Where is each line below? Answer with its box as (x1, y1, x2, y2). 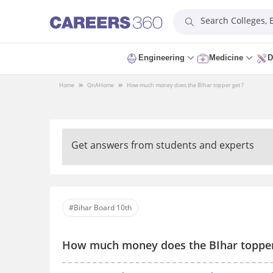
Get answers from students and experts (71, 138, 254, 152)
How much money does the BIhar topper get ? (127, 81, 244, 89)
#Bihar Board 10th (69, 202, 132, 213)
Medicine (209, 53, 243, 62)
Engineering (138, 53, 185, 62)
